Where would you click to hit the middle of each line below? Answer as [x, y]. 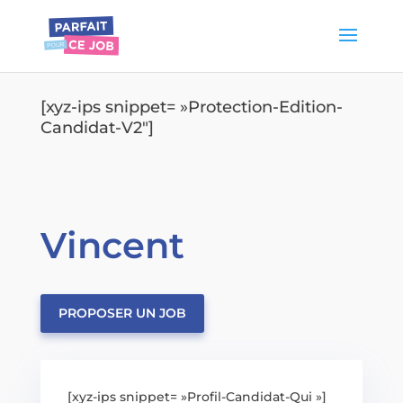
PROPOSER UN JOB [122, 313]
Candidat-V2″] [97, 128]
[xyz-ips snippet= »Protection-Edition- [191, 107]
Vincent [112, 245]
